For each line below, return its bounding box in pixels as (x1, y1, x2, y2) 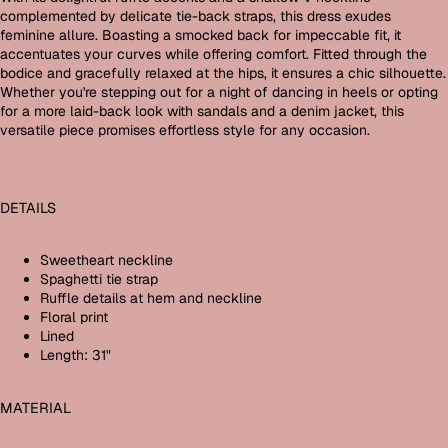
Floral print (40, 308, 108, 327)
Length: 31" (40, 346, 111, 365)
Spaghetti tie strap (40, 270, 158, 289)
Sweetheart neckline (40, 251, 173, 270)
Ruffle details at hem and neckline (40, 289, 262, 308)
